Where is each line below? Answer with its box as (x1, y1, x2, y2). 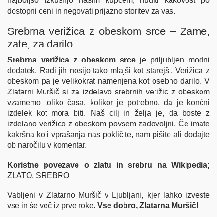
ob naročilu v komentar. (7, 141, 87, 150)
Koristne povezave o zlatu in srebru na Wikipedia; (7, 160, 210, 169)
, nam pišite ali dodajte (131, 130, 210, 139)
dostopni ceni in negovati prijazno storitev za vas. (7, 6, 175, 15)
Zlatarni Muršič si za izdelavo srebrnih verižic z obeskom (7, 88, 210, 96)
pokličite (102, 130, 131, 139)
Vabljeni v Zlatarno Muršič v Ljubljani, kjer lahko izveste (7, 191, 210, 200)
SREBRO (36, 171, 69, 180)
